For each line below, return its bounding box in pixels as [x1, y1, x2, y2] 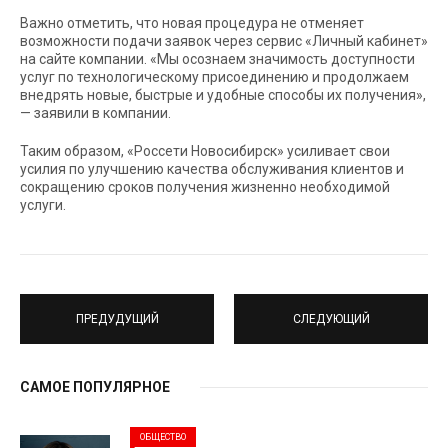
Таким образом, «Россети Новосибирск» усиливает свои [20, 143, 390, 159]
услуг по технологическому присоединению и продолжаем [20, 69, 409, 85]
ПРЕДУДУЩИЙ [75, 311, 159, 326]
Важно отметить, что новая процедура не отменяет [20, 15, 364, 31]
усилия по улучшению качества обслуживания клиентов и [20, 161, 404, 177]
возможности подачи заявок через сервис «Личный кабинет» [20, 33, 428, 49]
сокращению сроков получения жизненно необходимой [20, 179, 390, 195]
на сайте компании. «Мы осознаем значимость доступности [20, 51, 415, 67]
